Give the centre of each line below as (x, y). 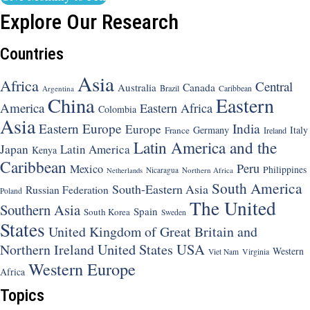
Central (274, 86)
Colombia (117, 109)
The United (233, 208)
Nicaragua (162, 170)
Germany (211, 130)
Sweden (174, 212)
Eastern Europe (80, 129)
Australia (137, 88)
